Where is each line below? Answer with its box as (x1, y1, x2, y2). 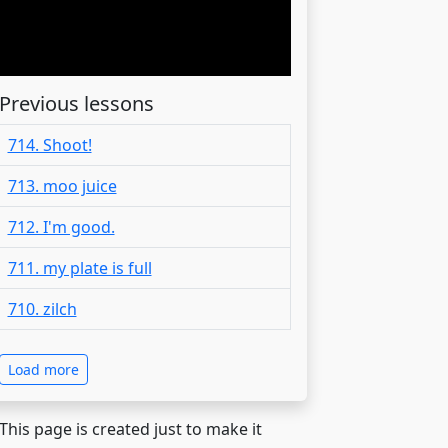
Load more (7, 359, 79, 379)
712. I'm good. (7, 215, 115, 238)
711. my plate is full (7, 256, 152, 279)
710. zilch (7, 297, 77, 320)
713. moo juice (7, 174, 117, 197)
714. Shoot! (7, 133, 92, 156)
